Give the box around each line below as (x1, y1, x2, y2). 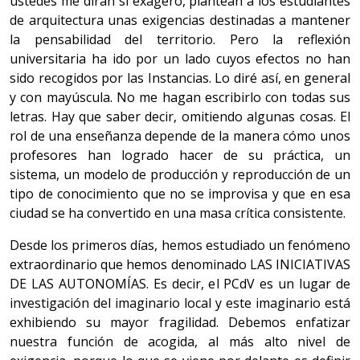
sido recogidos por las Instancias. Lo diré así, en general (10, 69, 350, 88)
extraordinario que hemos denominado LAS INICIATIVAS (10, 256, 350, 274)
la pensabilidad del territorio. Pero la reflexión (10, 31, 350, 49)
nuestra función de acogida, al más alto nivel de (10, 333, 350, 351)
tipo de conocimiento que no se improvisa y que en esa (10, 185, 350, 203)
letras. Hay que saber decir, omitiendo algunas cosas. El (10, 108, 350, 126)
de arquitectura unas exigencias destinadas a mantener (10, 11, 350, 30)
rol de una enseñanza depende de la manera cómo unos (10, 127, 350, 145)
